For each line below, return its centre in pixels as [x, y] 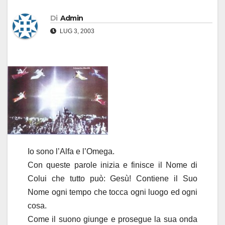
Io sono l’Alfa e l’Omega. [71, 152]
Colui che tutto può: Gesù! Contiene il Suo [113, 179]
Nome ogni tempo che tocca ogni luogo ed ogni [113, 192]
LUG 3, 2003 [76, 31]
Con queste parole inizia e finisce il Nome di [113, 165]
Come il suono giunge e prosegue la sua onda [113, 219]
